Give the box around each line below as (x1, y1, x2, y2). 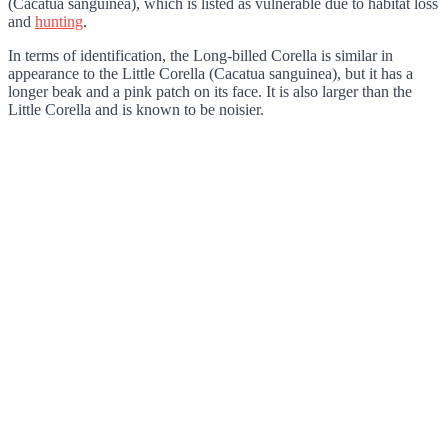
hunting (35, 13, 83, 30)
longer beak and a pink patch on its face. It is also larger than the (8, 83, 412, 100)
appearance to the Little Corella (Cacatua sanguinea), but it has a (8, 65, 413, 82)
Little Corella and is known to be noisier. (8, 101, 264, 118)
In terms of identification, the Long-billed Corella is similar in (8, 47, 393, 64)
